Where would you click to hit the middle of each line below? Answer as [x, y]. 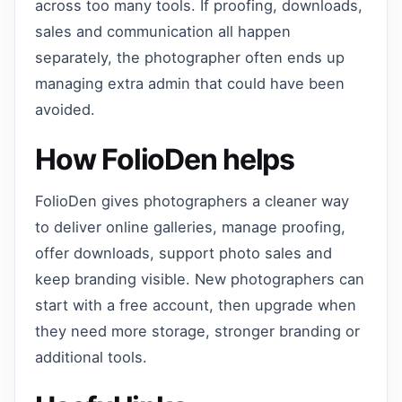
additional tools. [92, 358]
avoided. [66, 109]
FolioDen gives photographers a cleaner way [192, 201]
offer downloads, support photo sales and [184, 253]
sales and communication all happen [163, 31]
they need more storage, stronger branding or [198, 332]
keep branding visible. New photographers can [200, 280]
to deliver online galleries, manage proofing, [191, 227]
